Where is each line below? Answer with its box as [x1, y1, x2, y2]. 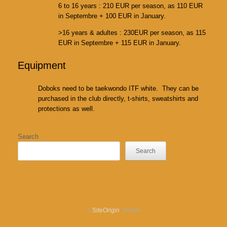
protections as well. [38, 104, 95, 112]
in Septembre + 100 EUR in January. [58, 12, 166, 20]
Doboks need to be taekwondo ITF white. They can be [38, 84, 199, 92]
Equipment [18, 60, 66, 71]
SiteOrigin [92, 207, 120, 213]
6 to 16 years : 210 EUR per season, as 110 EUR [58, 2, 203, 10]
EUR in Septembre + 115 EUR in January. [58, 39, 181, 47]
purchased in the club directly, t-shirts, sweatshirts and [38, 94, 198, 102]
